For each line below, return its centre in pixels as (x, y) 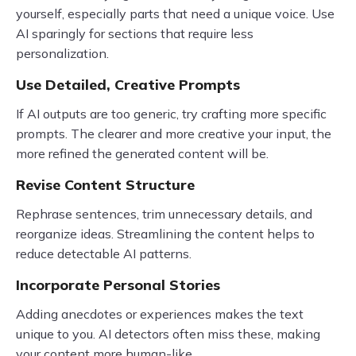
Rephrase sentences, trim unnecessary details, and (164, 213)
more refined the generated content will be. (142, 153)
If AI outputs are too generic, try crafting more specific (171, 113)
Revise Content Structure (105, 184)
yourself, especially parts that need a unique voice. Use (175, 13)
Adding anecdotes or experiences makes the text (160, 313)
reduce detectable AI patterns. (104, 253)
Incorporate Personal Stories (118, 284)
